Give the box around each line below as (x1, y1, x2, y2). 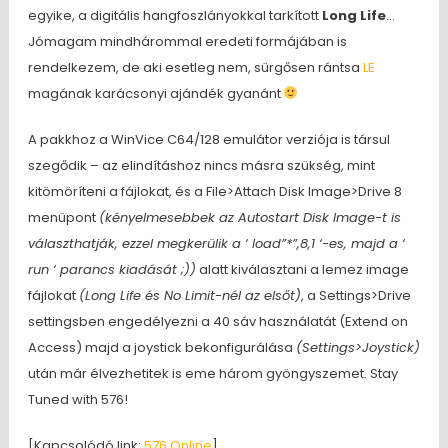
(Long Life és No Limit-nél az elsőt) (78, 286, 301, 305)
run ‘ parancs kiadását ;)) (27, 260, 196, 279)
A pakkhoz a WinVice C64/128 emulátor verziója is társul (27, 130, 390, 149)
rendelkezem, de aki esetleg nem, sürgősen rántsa (27, 58, 363, 77)
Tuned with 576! (27, 390, 128, 409)
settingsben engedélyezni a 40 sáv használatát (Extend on (27, 312, 408, 331)
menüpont (27, 208, 99, 227)
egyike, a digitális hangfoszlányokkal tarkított (27, 6, 322, 25)
